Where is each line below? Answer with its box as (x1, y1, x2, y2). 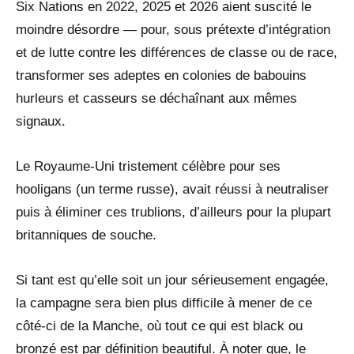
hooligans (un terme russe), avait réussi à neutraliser (16, 181, 329, 197)
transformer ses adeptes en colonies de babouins (16, 67, 307, 83)
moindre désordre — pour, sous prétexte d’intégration (16, 21, 330, 37)
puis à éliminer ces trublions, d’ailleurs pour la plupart (16, 204, 331, 220)
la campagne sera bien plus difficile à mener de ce (16, 295, 312, 311)
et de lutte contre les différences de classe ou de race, (16, 44, 337, 60)
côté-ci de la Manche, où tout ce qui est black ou (16, 318, 303, 333)
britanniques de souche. (16, 227, 156, 243)
